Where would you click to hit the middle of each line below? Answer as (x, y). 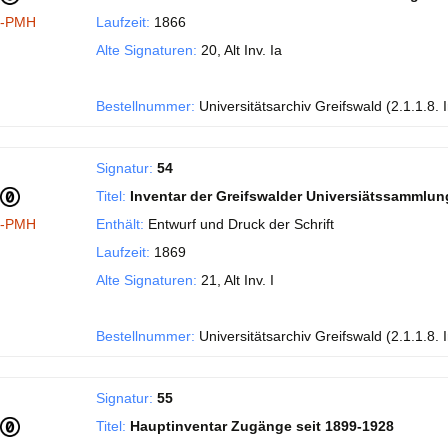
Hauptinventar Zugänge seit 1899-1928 (262, 426)
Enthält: (120, 224)
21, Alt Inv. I (235, 280)
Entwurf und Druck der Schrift (239, 224)
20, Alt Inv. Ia (239, 50)
